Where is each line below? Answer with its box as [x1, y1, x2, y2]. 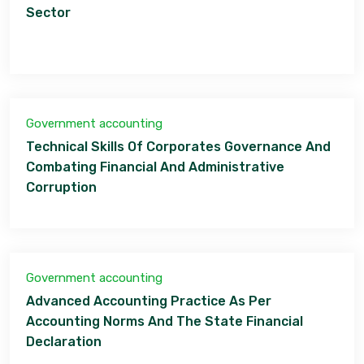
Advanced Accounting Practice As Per [26, 293, 271, 309]
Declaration [26, 334, 102, 349]
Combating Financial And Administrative [26, 159, 284, 175]
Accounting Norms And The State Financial [26, 314, 303, 329]
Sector [26, 5, 71, 20]
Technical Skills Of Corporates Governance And [26, 139, 331, 154]
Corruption [26, 180, 97, 195]
